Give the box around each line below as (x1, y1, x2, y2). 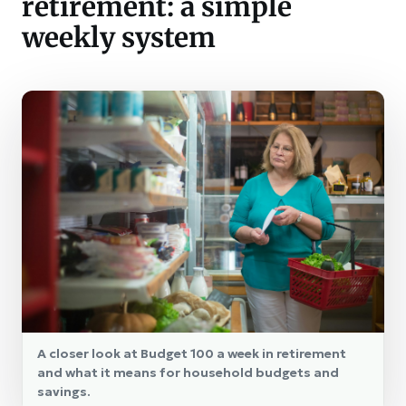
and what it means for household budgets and (37, 364, 339, 382)
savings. (37, 383, 91, 401)
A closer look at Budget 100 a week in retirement (37, 345, 346, 362)
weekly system (22, 20, 216, 54)
